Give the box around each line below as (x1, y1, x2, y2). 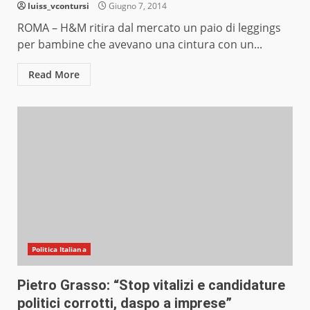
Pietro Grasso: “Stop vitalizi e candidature (17, 277, 285, 294)
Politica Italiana (32, 244, 86, 255)
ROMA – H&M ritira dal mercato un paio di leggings (17, 20, 281, 36)
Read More (28, 68, 80, 82)
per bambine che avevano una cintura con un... (17, 37, 262, 53)
